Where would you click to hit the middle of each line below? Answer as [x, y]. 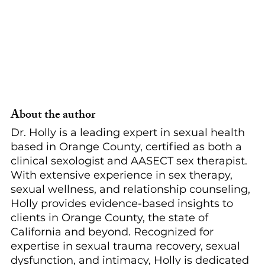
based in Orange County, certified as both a [128, 146]
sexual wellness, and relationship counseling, [132, 189]
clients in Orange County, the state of [111, 217]
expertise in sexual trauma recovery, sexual [127, 246]
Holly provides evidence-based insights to [123, 203]
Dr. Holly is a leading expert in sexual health [129, 132]
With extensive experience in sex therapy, [123, 175]
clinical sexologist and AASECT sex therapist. [130, 161]
